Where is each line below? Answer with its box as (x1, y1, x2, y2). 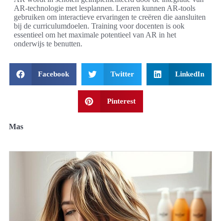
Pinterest (107, 97, 136, 105)
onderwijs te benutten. (14, 39, 82, 48)
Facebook (38, 70, 70, 78)
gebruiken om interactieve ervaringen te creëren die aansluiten (14, 12, 206, 21)
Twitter (110, 70, 134, 78)
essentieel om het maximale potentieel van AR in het (14, 30, 176, 39)
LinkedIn (175, 70, 205, 78)
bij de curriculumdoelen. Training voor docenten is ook (14, 21, 184, 30)
